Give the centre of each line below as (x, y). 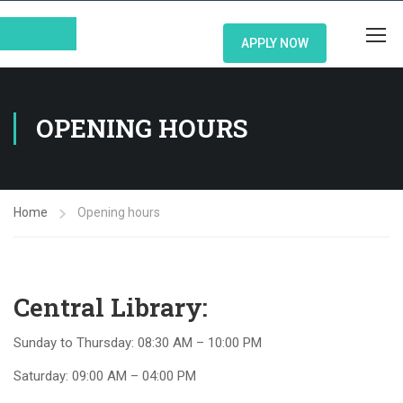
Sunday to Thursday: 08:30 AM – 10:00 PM (138, 343)
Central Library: (111, 307)
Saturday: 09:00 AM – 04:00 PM (105, 376)
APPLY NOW (275, 43)
